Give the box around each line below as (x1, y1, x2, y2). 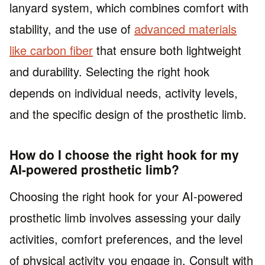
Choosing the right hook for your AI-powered (9, 187, 243, 205)
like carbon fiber (9, 41, 93, 59)
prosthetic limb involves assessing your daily (9, 208, 241, 226)
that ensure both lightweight (93, 41, 241, 59)
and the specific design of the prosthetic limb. (9, 105, 247, 123)
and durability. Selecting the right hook (9, 63, 209, 80)
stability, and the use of (9, 20, 134, 38)
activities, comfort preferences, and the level (9, 230, 243, 247)
